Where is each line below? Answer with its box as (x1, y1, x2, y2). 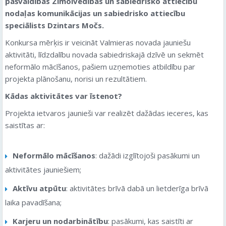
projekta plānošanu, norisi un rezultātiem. (5, 73, 147, 84)
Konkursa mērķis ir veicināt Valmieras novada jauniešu (5, 37, 191, 47)
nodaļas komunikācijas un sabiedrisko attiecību (5, 8, 185, 18)
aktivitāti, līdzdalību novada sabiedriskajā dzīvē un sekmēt (5, 49, 204, 60)
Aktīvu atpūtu (13, 183, 66, 193)
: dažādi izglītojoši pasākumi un (95, 150, 200, 160)
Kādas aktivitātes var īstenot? (5, 90, 122, 101)
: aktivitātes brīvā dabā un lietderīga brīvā (66, 183, 208, 193)
